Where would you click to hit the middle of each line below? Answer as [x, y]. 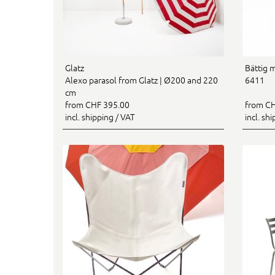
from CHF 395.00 [97, 105]
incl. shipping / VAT [100, 117]
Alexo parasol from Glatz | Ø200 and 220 [141, 80]
